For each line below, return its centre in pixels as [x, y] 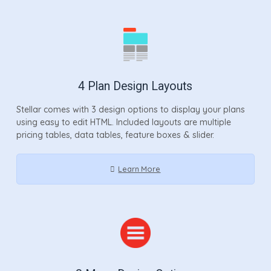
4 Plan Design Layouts [135, 86]
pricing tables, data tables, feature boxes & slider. [115, 135]
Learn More [139, 168]
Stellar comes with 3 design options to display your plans [130, 109]
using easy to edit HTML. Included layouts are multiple [123, 122]
